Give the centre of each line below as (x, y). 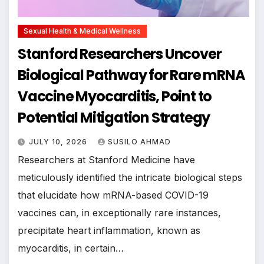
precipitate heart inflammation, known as (109, 230)
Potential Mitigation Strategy (114, 117)
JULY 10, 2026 (59, 141)
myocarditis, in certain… (71, 248)
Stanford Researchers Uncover (120, 54)
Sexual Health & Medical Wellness (82, 31)
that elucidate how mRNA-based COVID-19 (113, 195)
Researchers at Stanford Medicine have (106, 159)
